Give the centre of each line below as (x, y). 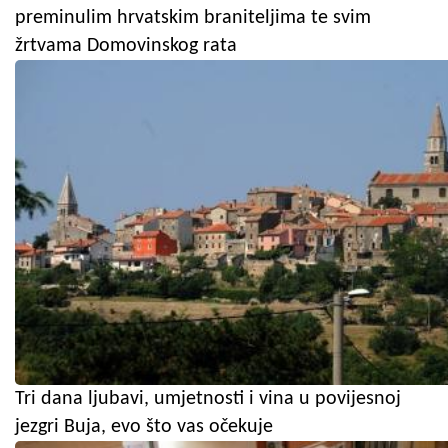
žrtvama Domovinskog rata (126, 45)
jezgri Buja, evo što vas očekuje (144, 426)
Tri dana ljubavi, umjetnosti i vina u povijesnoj (208, 398)
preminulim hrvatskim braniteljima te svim (193, 17)
